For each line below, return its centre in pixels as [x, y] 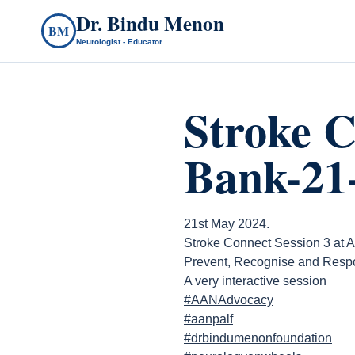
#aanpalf [208, 319]
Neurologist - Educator [119, 42]
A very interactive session [255, 281]
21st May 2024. [227, 224]
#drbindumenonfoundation [258, 338]
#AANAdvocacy [229, 300]
